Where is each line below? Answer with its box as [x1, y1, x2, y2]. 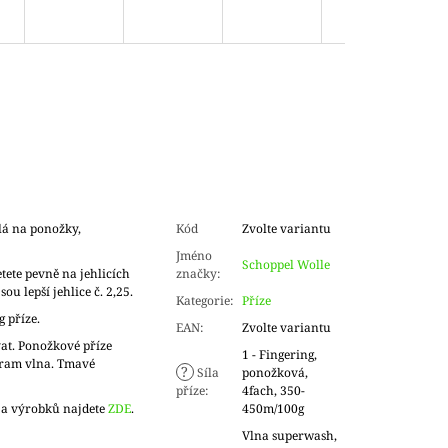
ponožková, [241, 364, 308, 382]
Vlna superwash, [241, 427, 337, 445]
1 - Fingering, [241, 346, 317, 364]
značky [175, 265, 217, 283]
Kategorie [175, 292, 230, 310]
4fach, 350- [241, 382, 305, 400]
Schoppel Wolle [241, 256, 330, 274]
